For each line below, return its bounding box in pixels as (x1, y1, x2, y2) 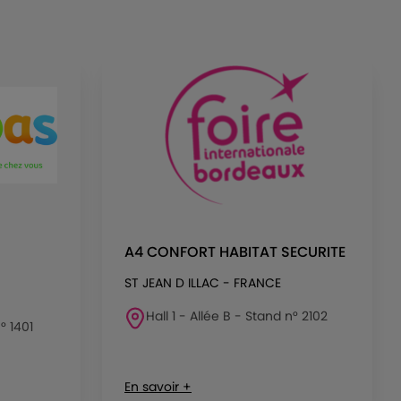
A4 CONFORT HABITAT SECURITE (124, 242, 346, 262)
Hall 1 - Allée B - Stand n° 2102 (146, 307, 328, 325)
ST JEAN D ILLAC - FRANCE (124, 274, 281, 292)
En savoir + (124, 378, 192, 396)
